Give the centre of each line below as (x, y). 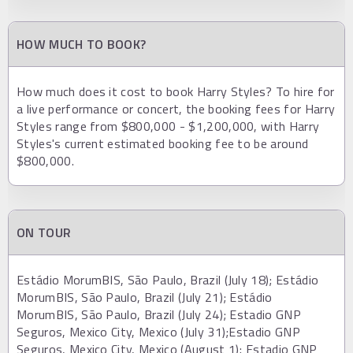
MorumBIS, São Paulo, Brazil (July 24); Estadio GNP (159, 314)
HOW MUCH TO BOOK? (82, 44)
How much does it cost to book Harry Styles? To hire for (176, 91)
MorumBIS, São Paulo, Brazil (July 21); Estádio (145, 297)
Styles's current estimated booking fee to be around (163, 143)
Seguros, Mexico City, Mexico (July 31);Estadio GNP (159, 331)
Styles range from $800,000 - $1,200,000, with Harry (168, 126)
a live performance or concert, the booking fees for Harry (176, 108)
